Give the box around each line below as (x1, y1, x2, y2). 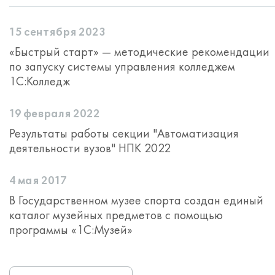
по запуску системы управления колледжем (9, 58, 235, 74)
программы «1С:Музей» (9, 222, 133, 238)
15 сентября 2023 (9, 26, 106, 39)
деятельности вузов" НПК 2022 (9, 140, 171, 156)
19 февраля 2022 (9, 108, 100, 120)
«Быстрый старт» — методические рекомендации (9, 44, 269, 60)
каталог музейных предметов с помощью (9, 207, 223, 223)
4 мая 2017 (9, 175, 67, 187)
